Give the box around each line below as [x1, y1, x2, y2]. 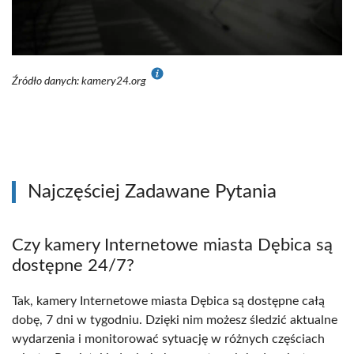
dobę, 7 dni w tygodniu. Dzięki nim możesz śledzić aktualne [12, 314, 337, 327]
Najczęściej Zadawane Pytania [28, 183, 277, 202]
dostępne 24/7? [12, 257, 134, 275]
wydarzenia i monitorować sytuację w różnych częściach [12, 333, 325, 346]
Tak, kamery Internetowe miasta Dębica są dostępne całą [12, 295, 325, 308]
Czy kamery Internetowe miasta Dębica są [12, 236, 333, 254]
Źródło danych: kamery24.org [12, 76, 149, 88]
